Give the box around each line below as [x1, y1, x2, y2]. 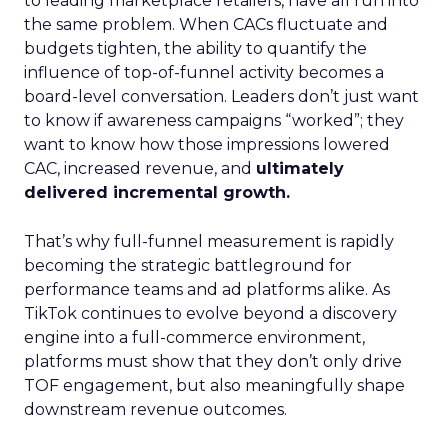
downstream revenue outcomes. [24, 400, 287, 419]
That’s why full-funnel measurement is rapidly [24, 232, 394, 251]
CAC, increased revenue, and [24, 159, 256, 178]
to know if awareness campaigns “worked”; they [24, 111, 404, 130]
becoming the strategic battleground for [24, 256, 352, 275]
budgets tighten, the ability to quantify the [24, 39, 367, 58]
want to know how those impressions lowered [24, 135, 390, 154]
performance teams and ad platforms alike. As [24, 280, 390, 299]
